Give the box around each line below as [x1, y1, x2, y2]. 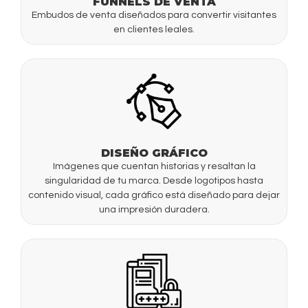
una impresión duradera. [98, 204, 210, 214]
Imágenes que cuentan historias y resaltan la [52, 161, 256, 171]
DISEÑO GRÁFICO [100, 146, 208, 159]
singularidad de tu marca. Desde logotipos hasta [45, 175, 263, 186]
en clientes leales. [113, 25, 195, 35]
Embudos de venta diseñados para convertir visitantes [32, 10, 276, 21]
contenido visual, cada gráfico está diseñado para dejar [28, 190, 280, 200]
